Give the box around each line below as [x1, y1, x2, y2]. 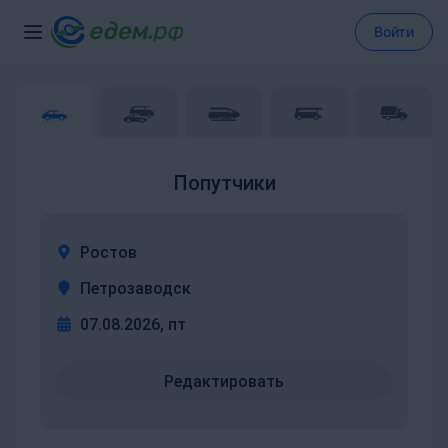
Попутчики [172, 171, 276, 195]
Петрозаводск [80, 279, 191, 298]
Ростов [80, 243, 137, 262]
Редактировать [164, 371, 284, 391]
